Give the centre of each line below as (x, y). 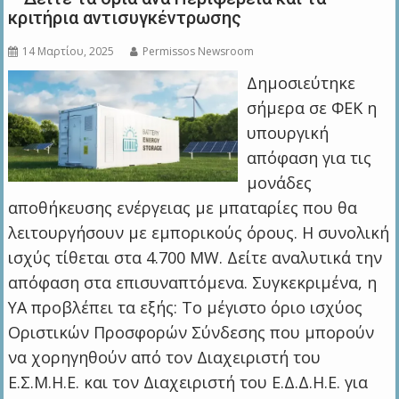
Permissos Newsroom (199, 52)
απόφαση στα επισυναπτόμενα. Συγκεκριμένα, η (193, 283)
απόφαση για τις (309, 158)
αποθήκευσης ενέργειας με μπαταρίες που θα (183, 208)
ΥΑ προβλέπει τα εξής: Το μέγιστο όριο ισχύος (186, 308)
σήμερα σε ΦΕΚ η (311, 108)
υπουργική (287, 133)
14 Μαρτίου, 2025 (69, 52)
